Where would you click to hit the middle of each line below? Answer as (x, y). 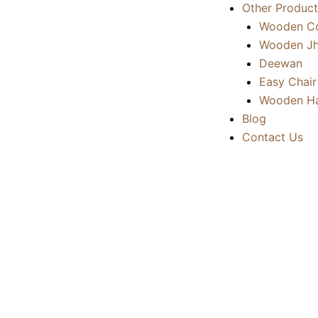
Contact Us (273, 137)
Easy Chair (288, 82)
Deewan (281, 63)
